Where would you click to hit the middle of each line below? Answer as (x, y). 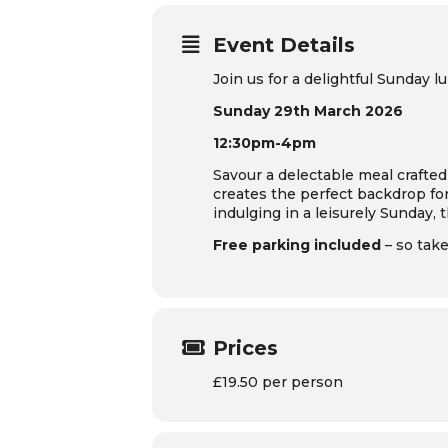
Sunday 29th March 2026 (308, 111)
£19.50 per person (278, 382)
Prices (245, 348)
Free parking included (297, 245)
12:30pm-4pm (264, 143)
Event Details (284, 45)
